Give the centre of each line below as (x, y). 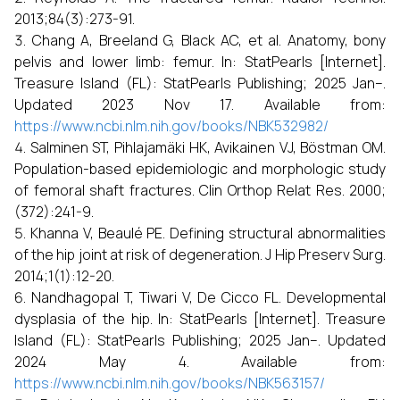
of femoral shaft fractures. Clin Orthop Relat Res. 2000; (200, 190)
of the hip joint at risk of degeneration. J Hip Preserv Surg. (200, 254)
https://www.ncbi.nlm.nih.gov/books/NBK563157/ (170, 383)
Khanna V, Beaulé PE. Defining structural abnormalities (208, 233)
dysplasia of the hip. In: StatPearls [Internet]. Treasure (200, 319)
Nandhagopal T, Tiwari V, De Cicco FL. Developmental (208, 297)
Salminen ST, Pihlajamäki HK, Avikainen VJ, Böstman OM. (208, 147)
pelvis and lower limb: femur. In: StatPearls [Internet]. (200, 62)
